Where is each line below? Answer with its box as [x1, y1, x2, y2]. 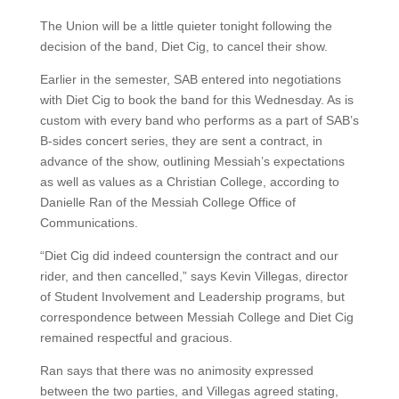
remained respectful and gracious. [39, 330, 232, 345]
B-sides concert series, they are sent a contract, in [39, 134, 322, 148]
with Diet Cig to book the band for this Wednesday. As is [39, 93, 354, 107]
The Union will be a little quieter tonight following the [39, 19, 332, 33]
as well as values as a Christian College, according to [39, 175, 339, 189]
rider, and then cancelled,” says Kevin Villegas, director [39, 269, 348, 283]
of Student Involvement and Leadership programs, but [39, 289, 345, 304]
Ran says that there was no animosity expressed [39, 363, 313, 378]
